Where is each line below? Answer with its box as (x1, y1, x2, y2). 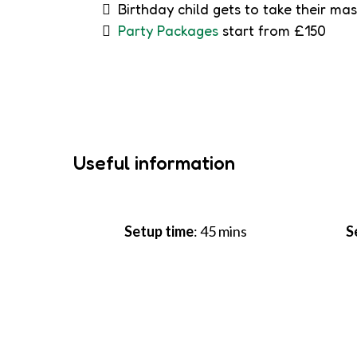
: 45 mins (194, 222, 248, 240)
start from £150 (218, 21, 326, 39)
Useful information (73, 151, 235, 175)
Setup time (124, 222, 194, 240)
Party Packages (118, 21, 218, 39)
